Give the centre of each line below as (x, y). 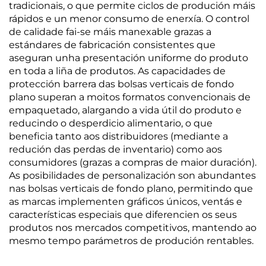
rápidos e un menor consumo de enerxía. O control (129, 19)
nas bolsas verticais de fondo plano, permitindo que (131, 189)
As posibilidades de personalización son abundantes (132, 175)
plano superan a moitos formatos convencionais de (130, 97)
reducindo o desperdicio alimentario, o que (111, 123)
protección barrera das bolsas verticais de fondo (121, 84)
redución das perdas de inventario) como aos (115, 149)
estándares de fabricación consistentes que (112, 45)
